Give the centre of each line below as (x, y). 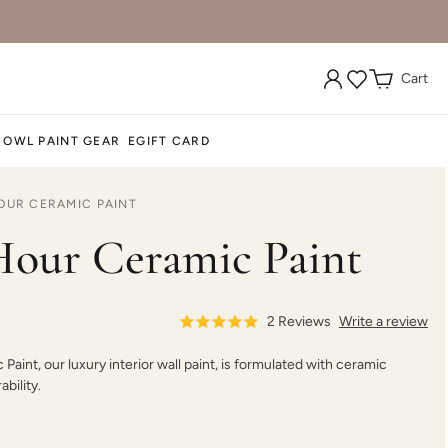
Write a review (383, 321)
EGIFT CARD (169, 141)
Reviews (303, 321)
